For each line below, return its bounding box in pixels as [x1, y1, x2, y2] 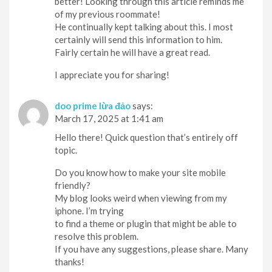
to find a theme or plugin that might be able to [55, 218, 237, 229]
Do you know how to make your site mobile [55, 167, 226, 178]
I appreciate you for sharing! [55, 69, 169, 81]
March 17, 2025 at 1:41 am [55, 113, 163, 124]
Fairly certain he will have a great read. [55, 47, 210, 58]
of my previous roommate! [55, 8, 160, 20]
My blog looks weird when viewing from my [55, 192, 227, 204]
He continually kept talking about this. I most [55, 21, 233, 33]
